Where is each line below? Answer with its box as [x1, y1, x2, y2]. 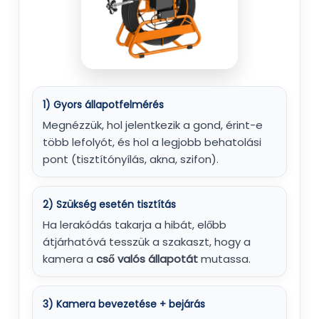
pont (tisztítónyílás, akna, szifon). [43, 151, 219, 167]
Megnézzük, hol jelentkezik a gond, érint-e [43, 117, 263, 132]
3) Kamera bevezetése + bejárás [43, 296, 205, 311]
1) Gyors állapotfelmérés [43, 97, 164, 112]
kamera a [43, 251, 96, 266]
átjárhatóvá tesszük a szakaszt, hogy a [43, 234, 251, 249]
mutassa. [198, 251, 251, 266]
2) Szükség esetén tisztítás [43, 197, 176, 211]
